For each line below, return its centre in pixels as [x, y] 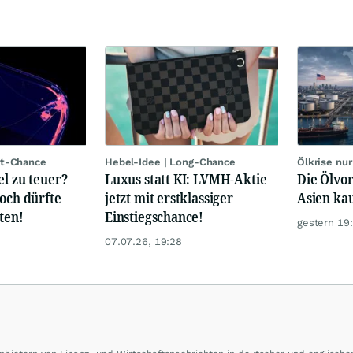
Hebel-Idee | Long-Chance [170, 162]
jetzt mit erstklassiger [169, 197]
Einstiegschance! [154, 216]
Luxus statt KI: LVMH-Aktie [186, 178]
